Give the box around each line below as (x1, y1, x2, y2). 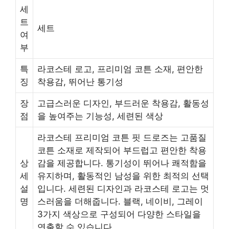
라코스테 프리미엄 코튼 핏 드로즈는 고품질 (37, 132, 207, 143)
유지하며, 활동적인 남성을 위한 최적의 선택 (37, 170, 209, 181)
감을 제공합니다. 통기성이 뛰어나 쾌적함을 (37, 157, 207, 168)
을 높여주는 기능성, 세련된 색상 (37, 110, 163, 121)
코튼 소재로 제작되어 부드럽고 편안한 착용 (37, 145, 207, 155)
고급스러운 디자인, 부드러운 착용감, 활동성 (37, 98, 209, 108)
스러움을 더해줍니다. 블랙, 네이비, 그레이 (37, 196, 203, 207)
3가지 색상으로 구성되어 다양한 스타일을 (37, 209, 201, 219)
